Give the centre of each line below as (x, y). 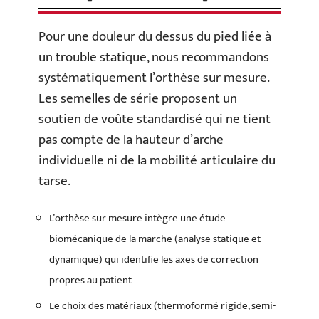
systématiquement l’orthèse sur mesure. (154, 78)
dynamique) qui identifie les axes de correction (154, 259)
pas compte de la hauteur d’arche (131, 140)
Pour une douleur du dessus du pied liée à (155, 37)
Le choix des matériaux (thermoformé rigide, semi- (162, 306)
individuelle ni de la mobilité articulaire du (157, 161)
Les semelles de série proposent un (138, 99)
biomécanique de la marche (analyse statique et (155, 239)
